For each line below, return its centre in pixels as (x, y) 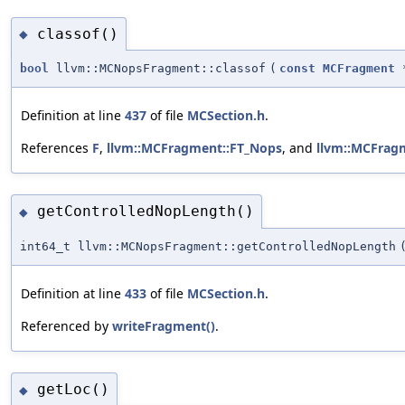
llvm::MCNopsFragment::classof (157, 69)
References (57, 148)
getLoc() (73, 390)
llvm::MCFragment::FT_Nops (194, 148)
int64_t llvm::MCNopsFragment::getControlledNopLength (208, 246)
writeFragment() (164, 325)
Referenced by (66, 325)
